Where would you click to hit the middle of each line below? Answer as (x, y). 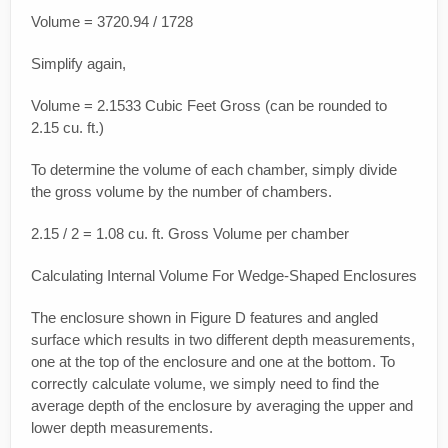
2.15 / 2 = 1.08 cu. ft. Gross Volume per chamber (190, 234)
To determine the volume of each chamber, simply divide (214, 170)
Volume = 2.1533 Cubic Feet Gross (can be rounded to (209, 106)
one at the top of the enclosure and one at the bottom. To (213, 362)
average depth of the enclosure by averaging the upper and (222, 406)
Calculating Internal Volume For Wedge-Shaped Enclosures (224, 276)
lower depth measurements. (122, 428)
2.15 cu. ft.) (67, 128)
